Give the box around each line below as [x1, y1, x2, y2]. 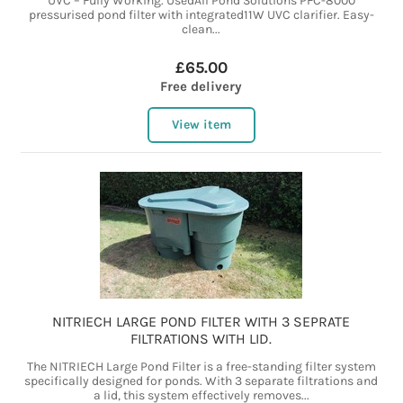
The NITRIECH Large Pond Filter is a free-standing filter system [26, 359, 376, 375]
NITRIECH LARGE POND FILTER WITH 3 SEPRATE [52, 313, 351, 331]
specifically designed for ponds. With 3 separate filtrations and [24, 373, 379, 390]
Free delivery [160, 78, 243, 95]
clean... [182, 22, 221, 38]
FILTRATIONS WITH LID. [130, 330, 273, 348]
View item [171, 117, 231, 133]
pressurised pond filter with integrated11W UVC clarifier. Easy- [28, 7, 374, 23]
